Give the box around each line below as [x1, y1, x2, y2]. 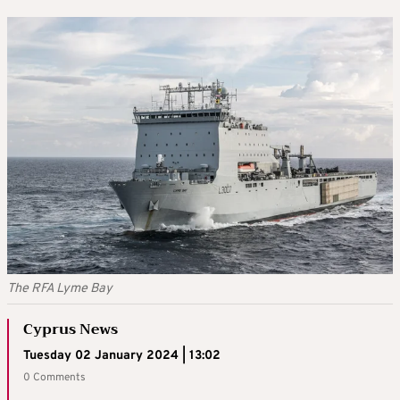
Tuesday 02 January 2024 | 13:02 [23, 348, 221, 364]
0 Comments [23, 371, 86, 386]
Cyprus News [23, 317, 118, 343]
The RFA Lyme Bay [7, 280, 112, 298]
